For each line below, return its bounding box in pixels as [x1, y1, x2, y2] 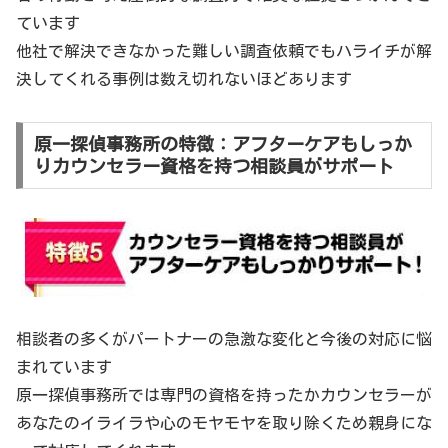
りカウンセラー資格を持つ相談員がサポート [33, 157, 394, 176]
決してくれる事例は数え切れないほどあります [16, 70, 352, 87]
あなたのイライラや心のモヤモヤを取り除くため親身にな [16, 415, 432, 432]
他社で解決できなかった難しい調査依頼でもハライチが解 [16, 42, 432, 59]
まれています [16, 359, 112, 376]
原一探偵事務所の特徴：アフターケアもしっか [33, 135, 412, 154]
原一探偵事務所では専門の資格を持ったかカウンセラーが [16, 387, 432, 404]
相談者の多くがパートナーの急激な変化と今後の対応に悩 [16, 331, 432, 348]
